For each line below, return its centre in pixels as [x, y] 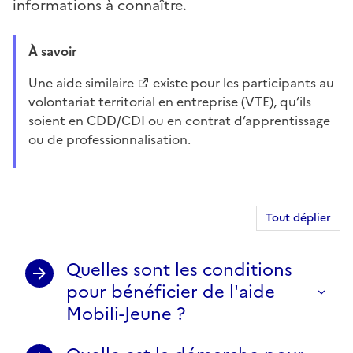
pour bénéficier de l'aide [171, 292]
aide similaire [95, 82]
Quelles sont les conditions [179, 269]
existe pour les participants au [242, 82]
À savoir [61, 51]
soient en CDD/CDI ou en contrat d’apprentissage [179, 120]
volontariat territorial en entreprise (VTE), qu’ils [170, 101]
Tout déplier [298, 217]
